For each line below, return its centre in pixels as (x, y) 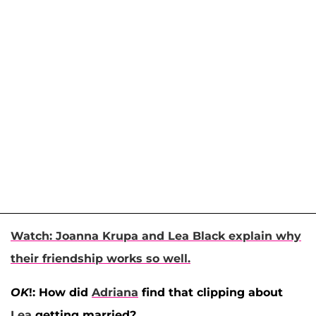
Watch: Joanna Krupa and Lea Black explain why (156, 236)
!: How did (60, 292)
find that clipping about (211, 292)
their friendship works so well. (101, 258)
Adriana (115, 292)
